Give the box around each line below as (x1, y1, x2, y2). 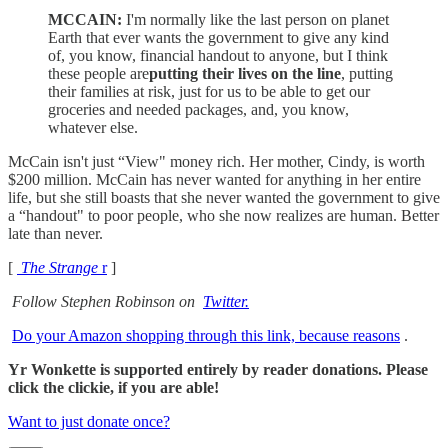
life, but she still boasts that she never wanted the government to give (8, 188, 440, 206)
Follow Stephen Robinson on (12, 292, 195, 310)
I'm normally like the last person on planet (126, 10, 389, 28)
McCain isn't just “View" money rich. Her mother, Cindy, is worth (8, 152, 425, 170)
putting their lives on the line (149, 64, 341, 82)
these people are (48, 64, 149, 82)
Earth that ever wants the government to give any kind (48, 28, 389, 46)
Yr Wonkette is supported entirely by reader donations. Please (8, 360, 428, 378)
